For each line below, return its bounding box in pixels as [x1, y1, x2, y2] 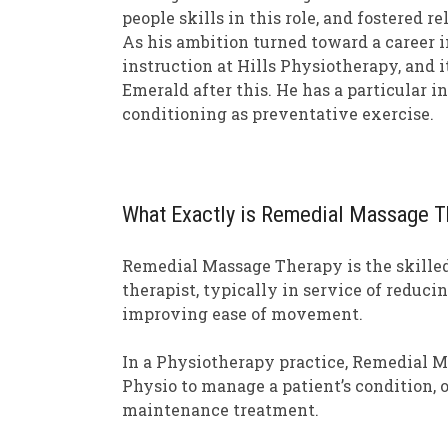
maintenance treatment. [122, 398, 319, 420]
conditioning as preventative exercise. [122, 103, 434, 125]
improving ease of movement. [122, 302, 363, 324]
